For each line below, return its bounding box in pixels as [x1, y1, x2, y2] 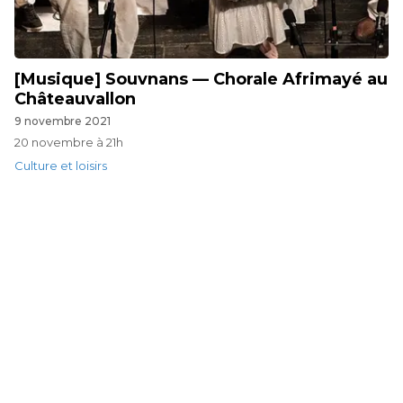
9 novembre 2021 [14, 114, 111, 128]
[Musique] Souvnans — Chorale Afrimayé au [14, 69, 388, 89]
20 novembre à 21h [14, 135, 123, 149]
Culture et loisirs [14, 158, 107, 173]
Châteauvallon [14, 89, 136, 109]
